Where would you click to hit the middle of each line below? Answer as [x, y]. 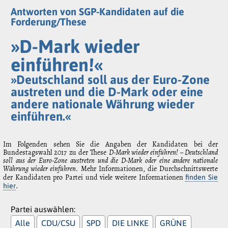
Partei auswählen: [43, 209]
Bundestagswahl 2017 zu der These [56, 153]
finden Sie [202, 177]
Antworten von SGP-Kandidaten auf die [97, 11]
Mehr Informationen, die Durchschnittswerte [148, 169]
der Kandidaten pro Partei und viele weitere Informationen [94, 178]
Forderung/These [49, 21]
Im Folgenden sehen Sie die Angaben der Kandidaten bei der [110, 145]
